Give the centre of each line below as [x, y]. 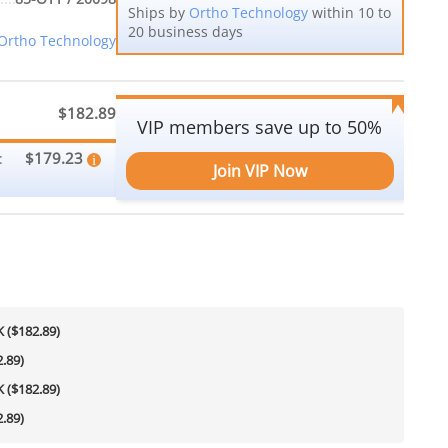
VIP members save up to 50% [260, 127]
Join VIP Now [259, 170]
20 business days [185, 31]
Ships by [158, 12]
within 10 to [349, 12]
